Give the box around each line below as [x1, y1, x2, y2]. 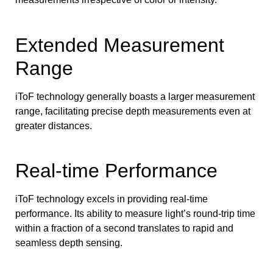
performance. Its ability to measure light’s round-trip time [15, 208, 255, 219]
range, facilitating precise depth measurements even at [15, 105, 250, 116]
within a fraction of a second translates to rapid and [15, 222, 233, 233]
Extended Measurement [15, 34, 224, 56]
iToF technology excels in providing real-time [15, 193, 208, 204]
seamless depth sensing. [15, 237, 122, 248]
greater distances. [15, 120, 92, 131]
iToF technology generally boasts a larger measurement [15, 91, 255, 102]
